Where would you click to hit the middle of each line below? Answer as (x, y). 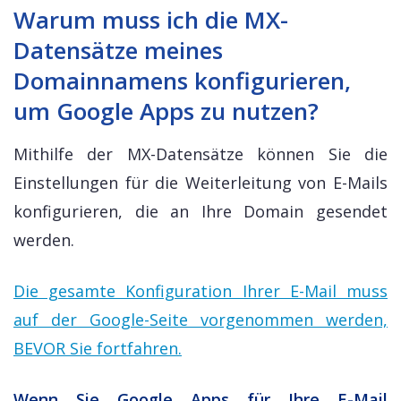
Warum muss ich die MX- (151, 20)
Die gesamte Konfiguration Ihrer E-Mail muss (200, 291)
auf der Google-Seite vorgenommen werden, (200, 320)
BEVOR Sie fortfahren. (98, 348)
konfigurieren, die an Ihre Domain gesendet (200, 211)
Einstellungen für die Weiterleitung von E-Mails (200, 183)
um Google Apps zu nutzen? (166, 111)
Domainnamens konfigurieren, (182, 81)
